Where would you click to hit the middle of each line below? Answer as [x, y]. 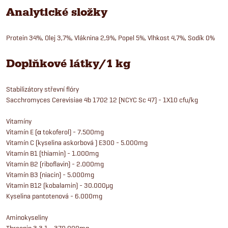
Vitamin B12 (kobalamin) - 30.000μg [60, 185]
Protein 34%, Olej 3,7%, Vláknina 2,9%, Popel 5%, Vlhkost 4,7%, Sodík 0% [110, 37]
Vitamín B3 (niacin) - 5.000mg [50, 174]
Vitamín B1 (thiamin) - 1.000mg [52, 153]
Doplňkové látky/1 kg [68, 63]
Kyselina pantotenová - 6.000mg [54, 196]
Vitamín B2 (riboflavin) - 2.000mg [55, 164]
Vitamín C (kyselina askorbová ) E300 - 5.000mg [77, 142]
